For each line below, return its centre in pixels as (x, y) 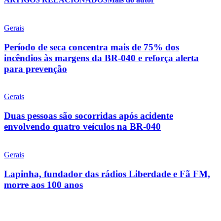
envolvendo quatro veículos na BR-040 (82, 127)
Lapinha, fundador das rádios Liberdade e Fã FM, (107, 174)
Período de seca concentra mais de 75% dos (92, 47)
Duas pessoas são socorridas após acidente (89, 116)
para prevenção (36, 69)
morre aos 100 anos (43, 184)
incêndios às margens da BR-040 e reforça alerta (101, 58)
